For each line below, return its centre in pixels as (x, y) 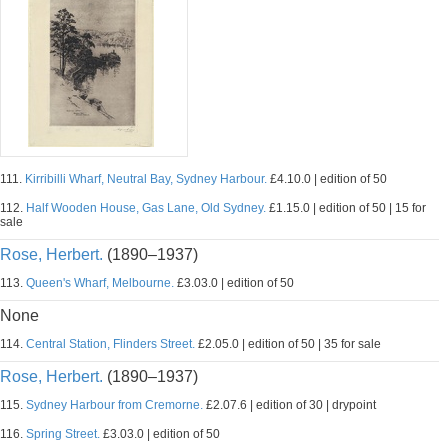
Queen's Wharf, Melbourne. (100, 283)
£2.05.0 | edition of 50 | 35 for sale (288, 344)
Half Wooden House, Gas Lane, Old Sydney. (146, 208)
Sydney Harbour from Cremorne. (114, 405)
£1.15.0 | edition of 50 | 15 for (346, 208)
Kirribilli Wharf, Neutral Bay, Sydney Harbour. (146, 179)
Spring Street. (63, 434)
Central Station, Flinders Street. (110, 344)
